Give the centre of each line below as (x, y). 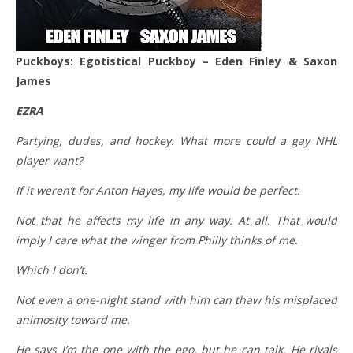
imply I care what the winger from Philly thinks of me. (157, 240)
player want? (49, 160)
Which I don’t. (52, 270)
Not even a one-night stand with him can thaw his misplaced (176, 300)
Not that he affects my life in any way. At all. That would (176, 220)
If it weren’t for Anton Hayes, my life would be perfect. (158, 190)
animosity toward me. (73, 320)
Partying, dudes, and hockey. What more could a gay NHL (176, 141)
